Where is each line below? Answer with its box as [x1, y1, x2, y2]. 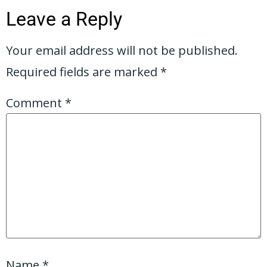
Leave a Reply [6, 8, 122, 31]
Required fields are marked [6, 64, 160, 80]
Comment [6, 95, 65, 111]
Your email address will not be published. [6, 42, 238, 59]
